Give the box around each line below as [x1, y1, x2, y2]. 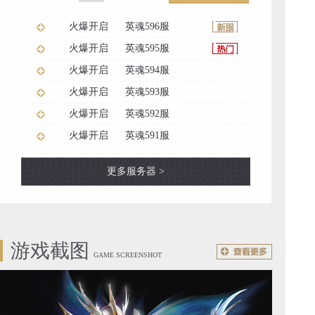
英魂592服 [122, 108, 169, 119]
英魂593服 [122, 86, 169, 97]
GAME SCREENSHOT [94, 251, 162, 259]
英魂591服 [122, 129, 169, 141]
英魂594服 [122, 64, 169, 75]
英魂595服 [122, 42, 169, 53]
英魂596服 [122, 20, 169, 32]
